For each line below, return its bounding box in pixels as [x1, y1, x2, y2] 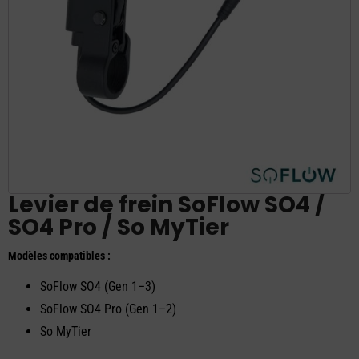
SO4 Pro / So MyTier [8, 211, 229, 243]
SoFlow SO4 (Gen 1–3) [40, 278, 155, 294]
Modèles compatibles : [8, 248, 111, 262]
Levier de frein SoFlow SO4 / [8, 188, 325, 220]
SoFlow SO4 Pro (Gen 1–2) [40, 301, 176, 317]
